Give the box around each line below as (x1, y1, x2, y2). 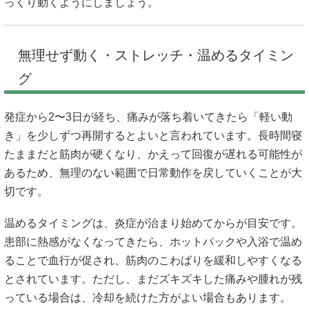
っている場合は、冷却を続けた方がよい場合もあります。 (4, 292, 291, 303)
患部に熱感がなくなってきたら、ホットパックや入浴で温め (4, 236, 302, 248)
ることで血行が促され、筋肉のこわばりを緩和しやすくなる (4, 255, 302, 266)
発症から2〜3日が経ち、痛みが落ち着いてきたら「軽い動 (4, 110, 292, 123)
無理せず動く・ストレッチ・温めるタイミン (18, 47, 294, 63)
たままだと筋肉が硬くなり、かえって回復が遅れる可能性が (4, 148, 302, 160)
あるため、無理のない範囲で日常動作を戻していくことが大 (4, 166, 302, 179)
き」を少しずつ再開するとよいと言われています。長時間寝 (4, 129, 302, 141)
